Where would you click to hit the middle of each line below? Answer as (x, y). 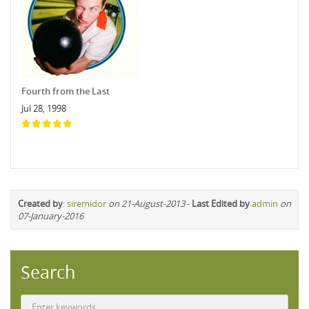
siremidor (87, 203)
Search (48, 272)
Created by (40, 203)
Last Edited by (221, 203)
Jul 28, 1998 (44, 108)
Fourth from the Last (66, 91)
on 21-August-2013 (147, 203)
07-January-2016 (51, 216)
